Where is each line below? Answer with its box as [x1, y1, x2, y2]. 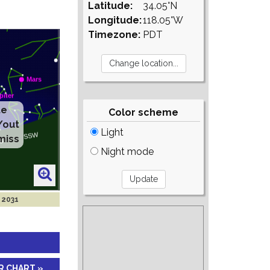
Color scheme [108, 107, 179, 118]
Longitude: [88, 14, 142, 26]
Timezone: [88, 29, 141, 40]
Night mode [98, 146, 154, 157]
